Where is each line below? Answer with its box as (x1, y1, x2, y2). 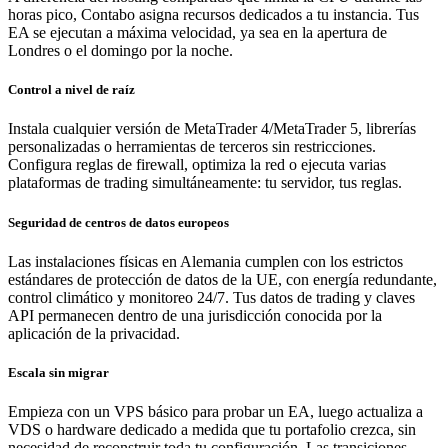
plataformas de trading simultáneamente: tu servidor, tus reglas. (8, 174, 402, 192)
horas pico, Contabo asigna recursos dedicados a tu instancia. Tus (8, 6, 419, 24)
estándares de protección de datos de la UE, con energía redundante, (8, 270, 437, 288)
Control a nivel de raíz (8, 82, 135, 98)
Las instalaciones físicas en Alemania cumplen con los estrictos (8, 252, 403, 270)
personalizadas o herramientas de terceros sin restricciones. (8, 138, 376, 156)
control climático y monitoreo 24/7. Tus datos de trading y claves (8, 288, 415, 306)
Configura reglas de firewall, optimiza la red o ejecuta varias (8, 156, 386, 174)
